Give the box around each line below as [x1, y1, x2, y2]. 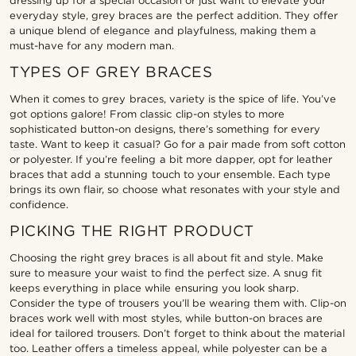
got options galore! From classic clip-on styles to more [10, 107, 284, 120]
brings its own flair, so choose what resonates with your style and [10, 183, 341, 195]
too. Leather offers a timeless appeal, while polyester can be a [10, 342, 328, 354]
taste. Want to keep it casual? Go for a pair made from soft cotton [10, 137, 346, 150]
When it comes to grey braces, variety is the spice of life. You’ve [10, 92, 337, 105]
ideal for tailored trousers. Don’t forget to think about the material [10, 327, 346, 339]
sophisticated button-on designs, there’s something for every [10, 122, 320, 135]
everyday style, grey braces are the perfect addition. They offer [10, 9, 338, 21]
